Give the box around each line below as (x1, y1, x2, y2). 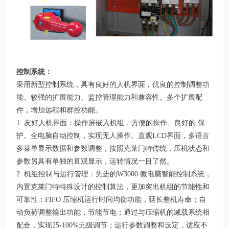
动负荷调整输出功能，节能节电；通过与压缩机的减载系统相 (16, 209, 210, 217)
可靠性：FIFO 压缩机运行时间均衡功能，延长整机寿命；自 (16, 196, 207, 204)
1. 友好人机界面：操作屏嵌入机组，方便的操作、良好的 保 (16, 119, 205, 127)
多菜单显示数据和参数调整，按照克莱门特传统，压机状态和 (16, 145, 210, 153)
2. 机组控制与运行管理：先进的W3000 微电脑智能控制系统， (16, 170, 212, 178)
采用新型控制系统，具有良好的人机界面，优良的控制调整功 (16, 81, 210, 89)
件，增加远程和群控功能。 (16, 106, 103, 114)
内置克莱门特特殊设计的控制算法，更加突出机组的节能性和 (16, 183, 210, 191)
